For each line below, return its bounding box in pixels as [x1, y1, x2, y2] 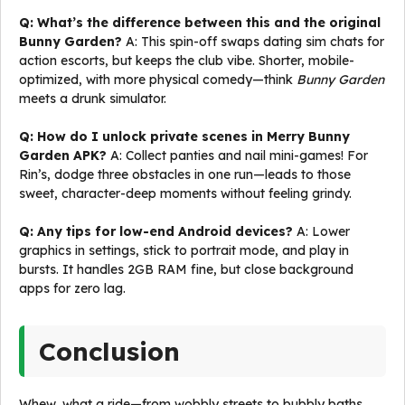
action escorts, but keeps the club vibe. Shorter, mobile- [19, 52, 354, 69]
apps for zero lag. [19, 280, 126, 297]
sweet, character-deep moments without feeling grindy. [19, 185, 352, 202]
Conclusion [39, 335, 180, 367]
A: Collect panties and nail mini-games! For [107, 147, 368, 164]
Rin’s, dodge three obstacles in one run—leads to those [19, 166, 351, 183]
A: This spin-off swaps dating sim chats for [122, 33, 384, 50]
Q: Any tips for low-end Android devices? [19, 223, 293, 240]
